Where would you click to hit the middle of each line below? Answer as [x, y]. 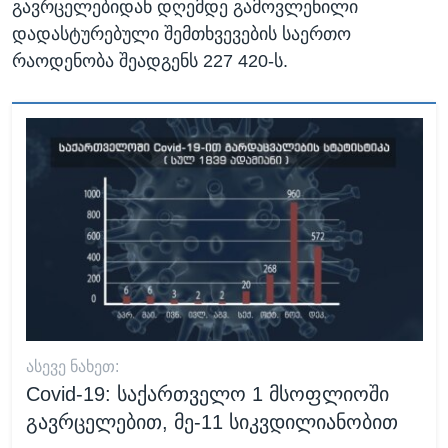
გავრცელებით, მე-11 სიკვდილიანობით [211, 422]
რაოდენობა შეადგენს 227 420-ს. [150, 61]
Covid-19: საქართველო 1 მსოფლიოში [207, 394]
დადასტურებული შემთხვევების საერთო [181, 34]
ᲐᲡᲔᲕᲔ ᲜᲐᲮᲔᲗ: [72, 367]
